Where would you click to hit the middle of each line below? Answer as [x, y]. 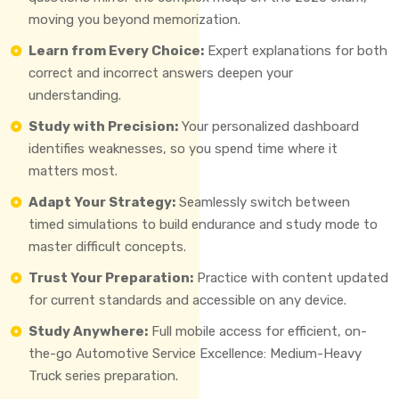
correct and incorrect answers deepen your [161, 73]
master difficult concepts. [107, 246]
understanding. [75, 95]
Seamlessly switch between [263, 202]
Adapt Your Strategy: [102, 202]
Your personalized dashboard [269, 126]
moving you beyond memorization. [134, 19]
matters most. [73, 171]
